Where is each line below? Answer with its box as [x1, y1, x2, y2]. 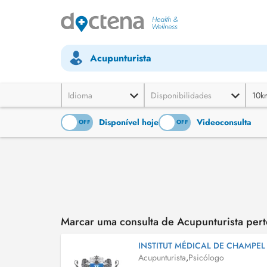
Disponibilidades [151, 89, 212, 101]
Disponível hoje [99, 116, 159, 128]
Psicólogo [188, 252, 224, 263]
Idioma [68, 89, 92, 101]
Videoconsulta [197, 116, 252, 128]
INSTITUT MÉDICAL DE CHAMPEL [138, 240, 265, 252]
